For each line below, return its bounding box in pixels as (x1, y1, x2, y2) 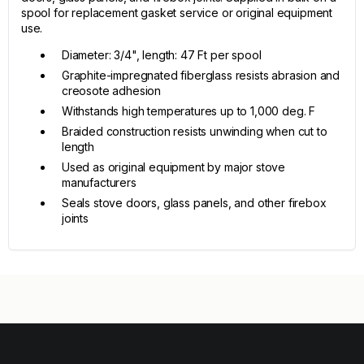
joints (62, 211, 89, 225)
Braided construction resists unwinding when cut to (62, 124, 327, 138)
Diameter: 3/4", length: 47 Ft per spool (62, 48, 262, 62)
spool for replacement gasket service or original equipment (21, 6, 333, 19)
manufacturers (62, 175, 136, 189)
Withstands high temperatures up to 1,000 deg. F (62, 104, 316, 118)
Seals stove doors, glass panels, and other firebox (62, 196, 327, 210)
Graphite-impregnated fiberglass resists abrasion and (62, 68, 340, 82)
